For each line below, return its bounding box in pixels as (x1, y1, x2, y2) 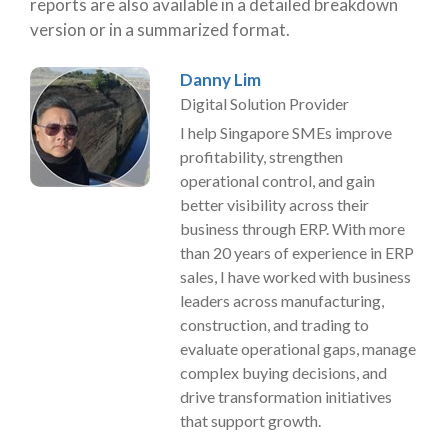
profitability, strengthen (180, 147, 343, 166)
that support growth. (180, 411, 321, 430)
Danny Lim (180, 69, 261, 90)
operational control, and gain (180, 171, 375, 190)
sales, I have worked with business (180, 267, 411, 286)
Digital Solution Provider (180, 94, 349, 113)
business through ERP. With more (180, 219, 405, 238)
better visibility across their (180, 195, 369, 214)
